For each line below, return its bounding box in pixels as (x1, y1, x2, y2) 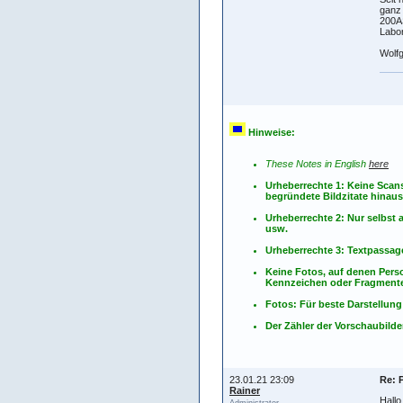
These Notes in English (265, 157, 369, 169)
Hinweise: (246, 127, 295, 138)
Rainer (229, 385, 260, 396)
